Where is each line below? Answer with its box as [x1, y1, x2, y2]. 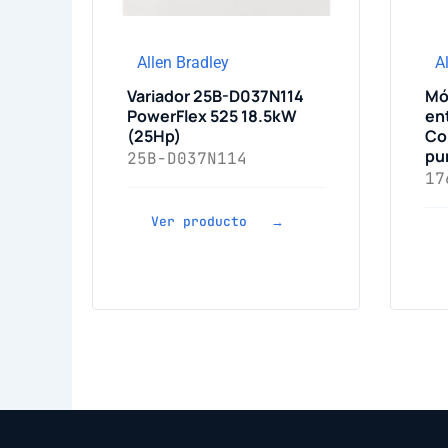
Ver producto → [151, 213, 284, 230]
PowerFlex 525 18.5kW [127, 105, 297, 127]
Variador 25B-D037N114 [127, 85, 304, 107]
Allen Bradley [137, 53, 229, 72]
